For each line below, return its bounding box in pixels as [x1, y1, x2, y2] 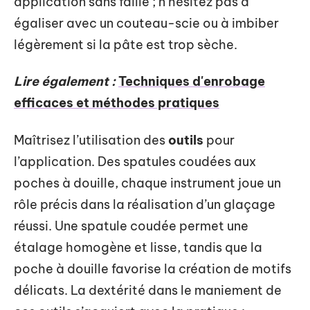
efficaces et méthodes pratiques [14, 95, 219, 111]
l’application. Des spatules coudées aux [14, 153, 256, 170]
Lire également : [14, 73, 116, 89]
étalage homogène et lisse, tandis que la [14, 239, 262, 255]
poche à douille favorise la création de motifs [14, 260, 291, 277]
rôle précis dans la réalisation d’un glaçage [14, 196, 275, 212]
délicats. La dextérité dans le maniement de [14, 282, 282, 298]
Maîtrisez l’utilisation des [14, 131, 168, 148]
